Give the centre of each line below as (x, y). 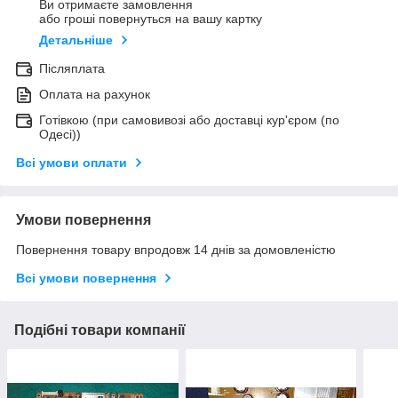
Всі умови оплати (72, 163)
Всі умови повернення (86, 279)
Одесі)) (60, 135)
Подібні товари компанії (100, 330)
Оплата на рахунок (95, 95)
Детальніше (76, 40)
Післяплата (72, 69)
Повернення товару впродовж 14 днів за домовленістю (176, 250)
